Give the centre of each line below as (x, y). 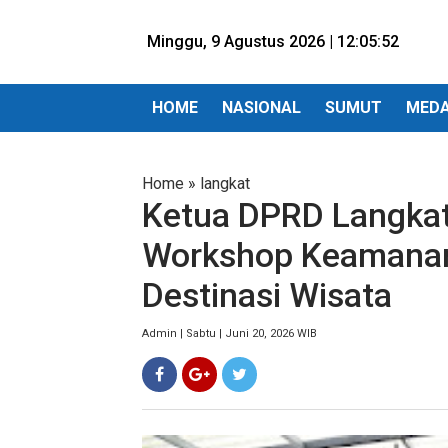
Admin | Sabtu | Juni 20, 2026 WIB (229, 333)
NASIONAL (261, 107)
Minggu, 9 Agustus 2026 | (242, 41)
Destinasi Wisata (267, 295)
